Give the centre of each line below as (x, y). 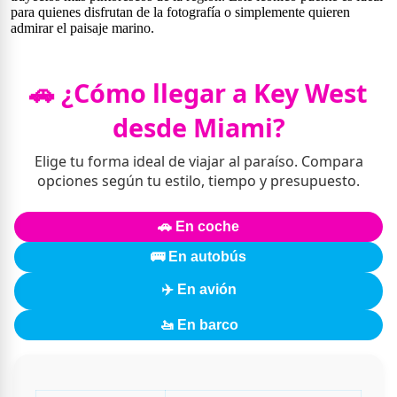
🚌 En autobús (198, 256)
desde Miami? (198, 127)
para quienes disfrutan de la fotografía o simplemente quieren (180, 12)
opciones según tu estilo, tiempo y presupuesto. (198, 180)
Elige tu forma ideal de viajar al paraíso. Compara (198, 161)
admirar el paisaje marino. (82, 27)
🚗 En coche (198, 226)
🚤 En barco (198, 324)
